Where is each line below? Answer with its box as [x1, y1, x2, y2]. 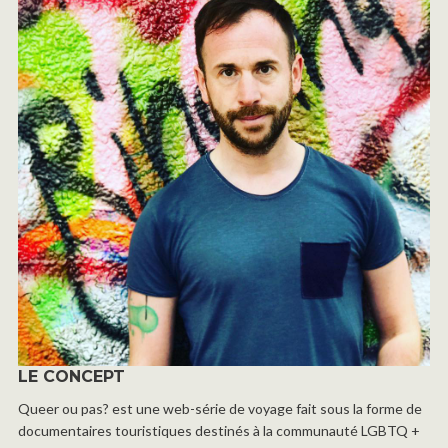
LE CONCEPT [18, 366, 125, 386]
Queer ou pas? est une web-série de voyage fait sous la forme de [18, 399, 422, 417]
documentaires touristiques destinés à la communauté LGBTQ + [18, 421, 420, 439]
